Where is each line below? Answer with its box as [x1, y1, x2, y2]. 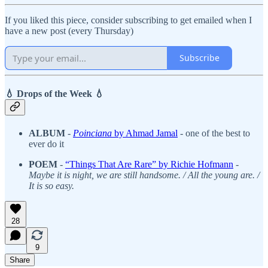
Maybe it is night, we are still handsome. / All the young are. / [29, 170, 260, 181]
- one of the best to [178, 128, 250, 139]
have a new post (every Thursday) [5, 25, 133, 36]
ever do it [29, 139, 64, 150]
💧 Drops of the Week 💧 [5, 88, 104, 99]
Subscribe [179, 52, 220, 64]
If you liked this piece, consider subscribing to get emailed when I [5, 14, 252, 25]
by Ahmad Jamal [114, 128, 178, 139]
